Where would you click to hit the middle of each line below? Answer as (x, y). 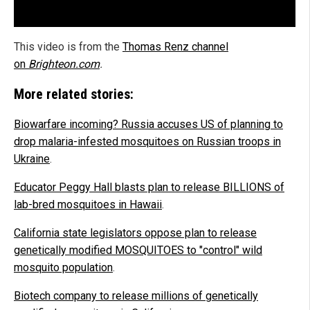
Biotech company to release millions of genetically (136, 295)
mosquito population (63, 267)
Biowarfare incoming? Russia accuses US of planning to (148, 124)
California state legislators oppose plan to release (135, 232)
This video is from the (68, 46)
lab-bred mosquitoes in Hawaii (88, 204)
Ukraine (32, 158)
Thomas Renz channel (175, 46)
